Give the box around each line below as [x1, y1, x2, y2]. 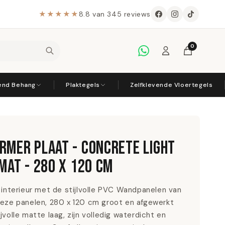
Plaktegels [66, 81, 100, 89]
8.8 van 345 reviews [78, 9, 151, 19]
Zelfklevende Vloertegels [130, 81, 213, 89]
